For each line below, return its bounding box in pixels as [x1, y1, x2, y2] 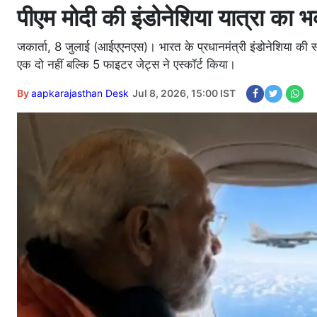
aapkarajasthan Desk [31, 87, 129, 99]
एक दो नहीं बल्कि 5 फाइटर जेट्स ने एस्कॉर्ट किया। [17, 57, 236, 71]
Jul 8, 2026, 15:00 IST [132, 87, 236, 99]
